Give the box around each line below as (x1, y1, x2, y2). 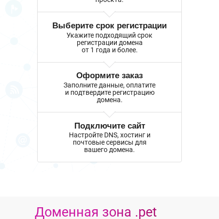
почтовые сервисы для (72, 138, 147, 147)
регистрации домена (76, 38, 143, 46)
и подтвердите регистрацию (65, 88, 154, 96)
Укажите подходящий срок (66, 31, 153, 39)
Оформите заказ (76, 69, 143, 81)
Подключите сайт (74, 119, 145, 131)
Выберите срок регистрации (52, 19, 167, 31)
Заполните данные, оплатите (64, 81, 155, 89)
